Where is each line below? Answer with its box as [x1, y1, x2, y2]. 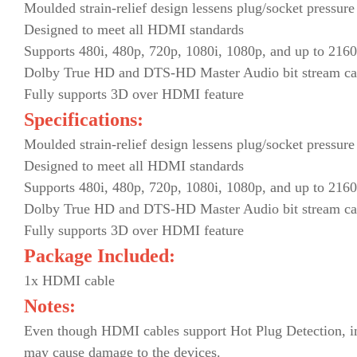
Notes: [24, 295, 76, 316]
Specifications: [24, 108, 143, 130]
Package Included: [24, 245, 175, 266]
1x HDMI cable [24, 272, 115, 288]
